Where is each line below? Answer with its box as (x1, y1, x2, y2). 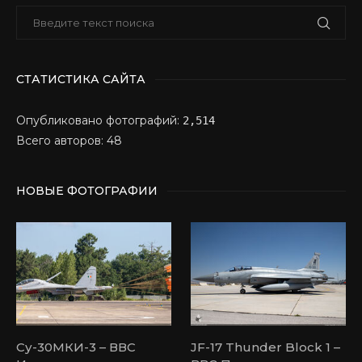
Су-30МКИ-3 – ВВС (16, 339, 136, 356)
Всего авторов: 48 (16, 133, 122, 149)
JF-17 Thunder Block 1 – (191, 339, 341, 356)
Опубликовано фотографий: (16, 113, 183, 128)
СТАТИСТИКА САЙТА (16, 72, 145, 87)
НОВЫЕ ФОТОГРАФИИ (16, 183, 158, 199)
